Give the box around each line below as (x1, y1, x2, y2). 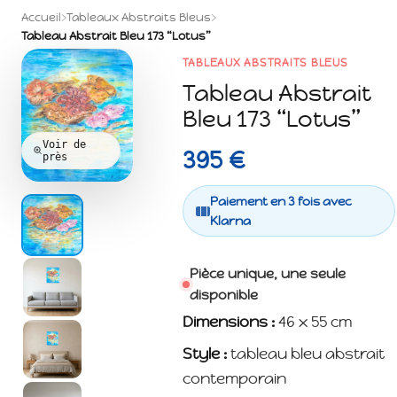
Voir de (43, 137, 87, 151)
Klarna (209, 213, 251, 230)
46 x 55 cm (274, 312, 352, 332)
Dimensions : (182, 312, 275, 332)
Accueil (21, 10, 61, 25)
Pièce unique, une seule (189, 265, 346, 283)
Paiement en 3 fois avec (209, 193, 352, 210)
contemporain (182, 369, 286, 389)
